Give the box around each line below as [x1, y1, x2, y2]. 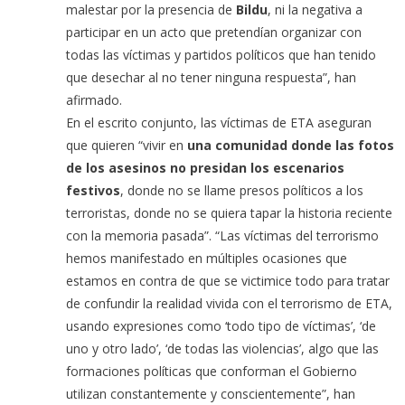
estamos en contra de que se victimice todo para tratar [66, 272, 391, 290]
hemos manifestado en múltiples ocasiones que [66, 250, 348, 268]
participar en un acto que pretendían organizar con [66, 24, 363, 42]
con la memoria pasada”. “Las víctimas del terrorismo [66, 227, 380, 245]
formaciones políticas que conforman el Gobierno [66, 363, 358, 381]
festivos [66, 182, 121, 200]
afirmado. [66, 91, 123, 109]
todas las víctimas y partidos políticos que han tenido [66, 46, 377, 64]
